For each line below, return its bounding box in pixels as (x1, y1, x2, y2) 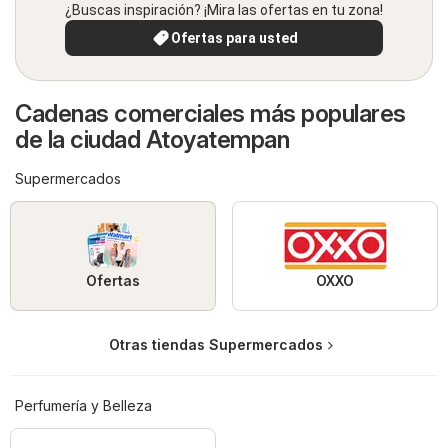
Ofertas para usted (170, 30, 298, 47)
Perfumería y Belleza (15, 397, 152, 415)
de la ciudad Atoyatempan (15, 125, 289, 155)
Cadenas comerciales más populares (15, 99, 406, 129)
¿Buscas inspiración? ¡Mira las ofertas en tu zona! (65, 2, 383, 19)
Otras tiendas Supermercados (109, 336, 323, 354)
